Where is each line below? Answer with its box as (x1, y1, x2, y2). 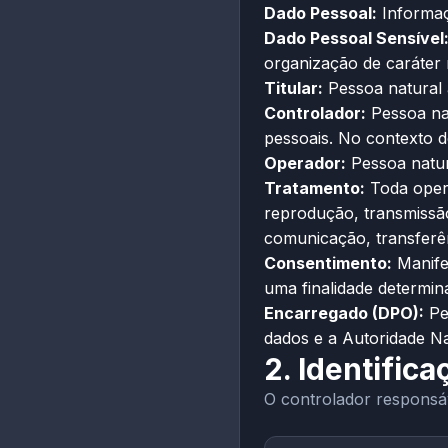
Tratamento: (264, 178, 365, 198)
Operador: (264, 153, 346, 173)
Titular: (264, 78, 323, 98)
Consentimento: (264, 253, 392, 273)
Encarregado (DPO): (264, 303, 424, 323)
